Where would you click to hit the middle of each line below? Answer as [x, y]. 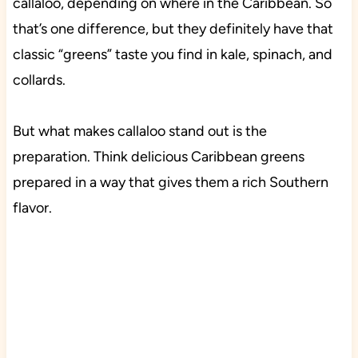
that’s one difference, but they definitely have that [173, 29]
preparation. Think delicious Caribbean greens [158, 157]
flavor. [32, 208]
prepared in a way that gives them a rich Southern [170, 183]
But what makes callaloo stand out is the [139, 131]
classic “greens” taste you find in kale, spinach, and [172, 55]
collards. [39, 80]
